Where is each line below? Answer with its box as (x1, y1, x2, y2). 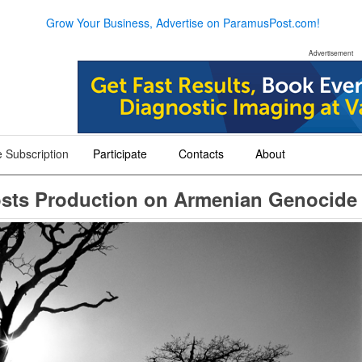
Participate (93, 145, 147, 162)
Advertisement (308, 48, 353, 57)
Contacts (179, 145, 224, 162)
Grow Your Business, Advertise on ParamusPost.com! (45, 14, 320, 31)
